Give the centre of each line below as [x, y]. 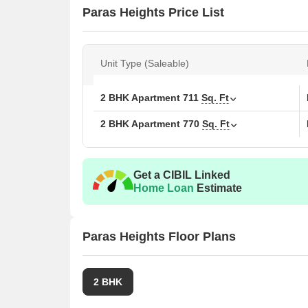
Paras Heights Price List [153, 12]
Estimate [218, 188]
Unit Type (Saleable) [145, 63]
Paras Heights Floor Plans [159, 236]
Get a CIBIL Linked [182, 175]
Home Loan [164, 188]
